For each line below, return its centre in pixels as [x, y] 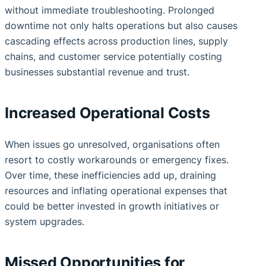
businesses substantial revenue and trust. [97, 72]
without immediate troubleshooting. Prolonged [110, 10]
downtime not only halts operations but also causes [121, 26]
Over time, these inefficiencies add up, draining [110, 175]
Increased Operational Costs [107, 113]
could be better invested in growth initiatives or [112, 206]
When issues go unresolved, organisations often [112, 145]
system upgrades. [45, 222]
